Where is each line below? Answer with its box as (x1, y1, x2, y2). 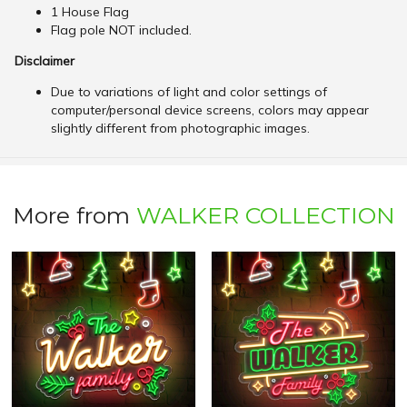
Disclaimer (15, 53, 74, 70)
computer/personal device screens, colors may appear (51, 102, 369, 119)
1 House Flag (51, 4, 129, 21)
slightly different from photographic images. (51, 120, 310, 137)
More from (12, 202, 136, 230)
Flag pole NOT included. (51, 22, 192, 39)
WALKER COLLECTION (135, 202, 395, 230)
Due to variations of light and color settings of (51, 84, 327, 101)
